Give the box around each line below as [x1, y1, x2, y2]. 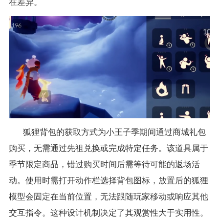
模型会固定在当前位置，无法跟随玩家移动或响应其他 [8, 192, 208, 202]
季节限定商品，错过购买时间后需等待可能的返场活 [8, 160, 200, 170]
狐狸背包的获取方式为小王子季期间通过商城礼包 [22, 128, 206, 137]
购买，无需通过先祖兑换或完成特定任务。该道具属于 [8, 144, 208, 153]
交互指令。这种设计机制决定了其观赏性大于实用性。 [8, 208, 208, 218]
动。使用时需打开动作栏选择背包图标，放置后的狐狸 [8, 176, 208, 186]
